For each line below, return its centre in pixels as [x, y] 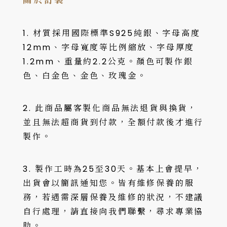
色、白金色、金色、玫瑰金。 [85, 76]
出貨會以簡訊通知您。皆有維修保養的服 [109, 183]
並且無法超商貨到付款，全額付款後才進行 [113, 122]
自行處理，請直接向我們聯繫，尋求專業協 [113, 212]
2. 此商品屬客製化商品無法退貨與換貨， [110, 108]
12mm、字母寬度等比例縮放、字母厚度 [109, 47]
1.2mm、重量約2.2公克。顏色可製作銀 [108, 62]
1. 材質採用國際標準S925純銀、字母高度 [112, 33]
